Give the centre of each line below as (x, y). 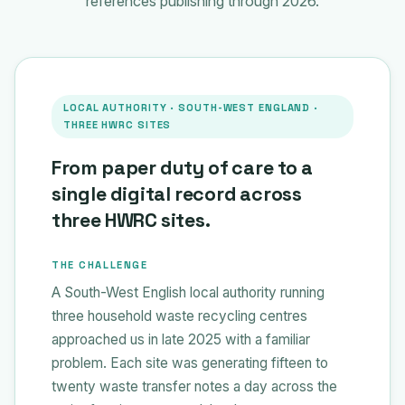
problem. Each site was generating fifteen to (190, 363)
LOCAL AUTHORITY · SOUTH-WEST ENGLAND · (191, 107)
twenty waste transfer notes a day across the (194, 386)
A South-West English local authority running (188, 292)
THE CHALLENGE (100, 264)
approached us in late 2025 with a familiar (181, 339)
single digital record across (177, 193)
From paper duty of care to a (182, 167)
